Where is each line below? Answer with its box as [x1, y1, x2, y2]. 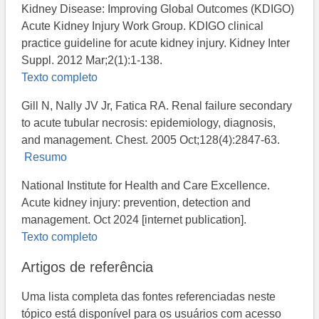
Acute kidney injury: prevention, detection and [21, 196, 251, 209]
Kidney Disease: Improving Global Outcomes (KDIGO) [21, 2, 295, 15]
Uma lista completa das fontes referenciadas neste [21, 290, 276, 303]
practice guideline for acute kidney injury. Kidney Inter [21, 36, 291, 49]
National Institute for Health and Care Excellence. [21, 179, 271, 192]
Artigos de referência [21, 258, 154, 275]
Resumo [21, 150, 68, 163]
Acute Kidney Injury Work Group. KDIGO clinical [21, 19, 264, 32]
